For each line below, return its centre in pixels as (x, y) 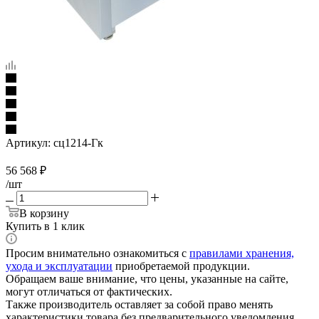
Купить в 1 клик (45, 226)
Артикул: (28, 142)
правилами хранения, (242, 253)
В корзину (44, 213)
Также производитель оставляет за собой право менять (139, 304)
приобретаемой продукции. (181, 266)
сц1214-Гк (78, 142)
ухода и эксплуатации (59, 266)
